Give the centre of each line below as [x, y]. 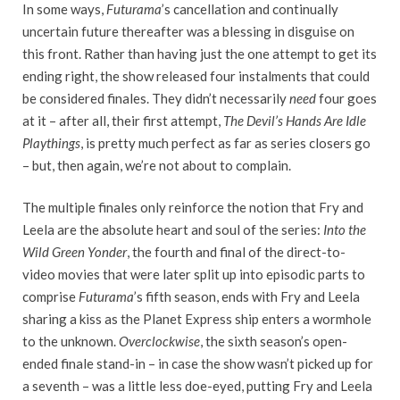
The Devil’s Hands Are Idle [295, 120]
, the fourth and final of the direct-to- [236, 252]
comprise [50, 297]
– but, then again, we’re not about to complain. [157, 165]
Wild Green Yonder [75, 252]
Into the [345, 230]
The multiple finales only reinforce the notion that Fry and [193, 208]
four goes [346, 98]
